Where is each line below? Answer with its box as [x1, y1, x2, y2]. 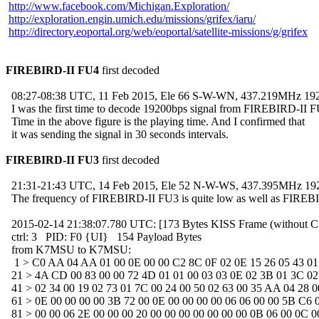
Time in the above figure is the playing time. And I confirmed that [6, 115, 305, 127]
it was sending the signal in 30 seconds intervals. [6, 127, 229, 140]
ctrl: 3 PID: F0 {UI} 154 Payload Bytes [6, 230, 202, 243]
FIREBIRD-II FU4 [6, 63, 99, 76]
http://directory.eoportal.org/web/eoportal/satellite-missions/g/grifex [9, 25, 308, 38]
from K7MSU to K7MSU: [6, 243, 134, 256]
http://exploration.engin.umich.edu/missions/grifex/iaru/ [9, 12, 256, 25]
